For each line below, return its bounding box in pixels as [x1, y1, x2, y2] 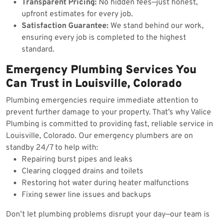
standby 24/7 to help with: [6, 143, 98, 153]
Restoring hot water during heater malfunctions [22, 178, 189, 188]
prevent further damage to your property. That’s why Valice [6, 108, 211, 117]
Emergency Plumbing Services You [6, 63, 196, 78]
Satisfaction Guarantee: [22, 21, 109, 31]
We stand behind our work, [109, 21, 204, 31]
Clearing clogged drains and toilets [22, 166, 143, 176]
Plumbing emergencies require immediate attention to [6, 96, 198, 106]
